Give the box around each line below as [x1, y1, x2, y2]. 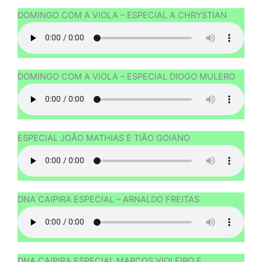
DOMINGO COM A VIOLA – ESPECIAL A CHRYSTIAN [18, 9, 227, 20]
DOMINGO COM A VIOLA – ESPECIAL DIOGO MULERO [18, 71, 235, 82]
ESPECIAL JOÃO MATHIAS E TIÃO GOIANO [18, 132, 190, 143]
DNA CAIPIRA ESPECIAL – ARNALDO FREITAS [18, 194, 199, 205]
